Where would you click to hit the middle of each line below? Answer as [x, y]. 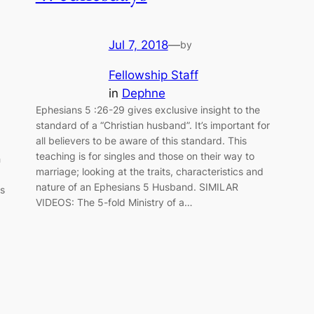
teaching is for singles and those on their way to [145, 156]
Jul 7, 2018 [138, 45]
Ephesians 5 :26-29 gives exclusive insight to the [148, 110]
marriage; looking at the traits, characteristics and [149, 172]
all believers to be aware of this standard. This [141, 141]
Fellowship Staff [153, 75]
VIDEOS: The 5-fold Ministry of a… [114, 203]
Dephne [143, 94]
